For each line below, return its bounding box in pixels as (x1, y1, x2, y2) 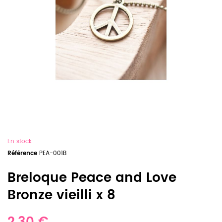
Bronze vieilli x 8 (7, 185, 115, 206)
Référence (7, 149, 37, 158)
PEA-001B (39, 149, 66, 158)
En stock (7, 137, 32, 146)
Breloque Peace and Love (7, 167, 176, 189)
